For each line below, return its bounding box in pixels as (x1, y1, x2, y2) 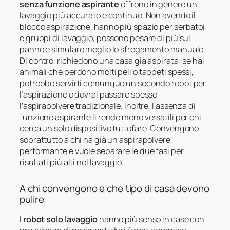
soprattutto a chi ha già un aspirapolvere (20, 134, 170, 146)
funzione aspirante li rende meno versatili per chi (20, 111, 201, 123)
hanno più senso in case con (97, 213, 205, 225)
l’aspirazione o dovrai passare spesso (20, 89, 158, 101)
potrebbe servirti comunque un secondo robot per (20, 78, 206, 89)
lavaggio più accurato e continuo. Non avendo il (20, 10, 196, 22)
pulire (20, 193, 44, 206)
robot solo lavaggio (23, 213, 98, 225)
